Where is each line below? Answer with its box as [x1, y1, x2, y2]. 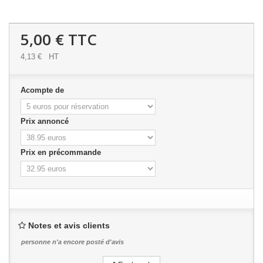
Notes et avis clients [28, 221, 110, 230]
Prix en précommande [21, 148, 103, 157]
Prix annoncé [21, 117, 71, 126]
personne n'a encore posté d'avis [21, 238, 124, 245]
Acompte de [21, 86, 66, 95]
